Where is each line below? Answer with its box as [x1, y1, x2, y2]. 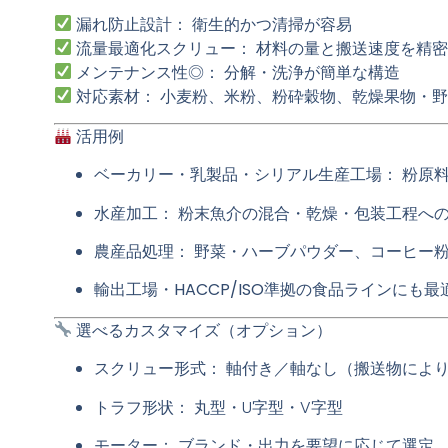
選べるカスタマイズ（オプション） [75, 318, 332, 342]
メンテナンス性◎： [75, 60, 220, 84]
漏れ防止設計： [75, 12, 188, 36]
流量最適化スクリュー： [75, 36, 252, 60]
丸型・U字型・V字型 [189, 395, 343, 419]
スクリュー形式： [93, 357, 222, 381]
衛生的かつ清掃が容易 [187, 12, 352, 36]
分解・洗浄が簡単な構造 [219, 60, 400, 84]
